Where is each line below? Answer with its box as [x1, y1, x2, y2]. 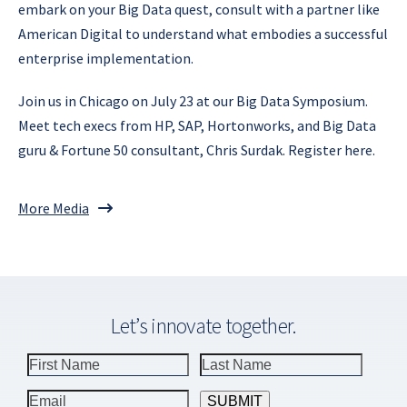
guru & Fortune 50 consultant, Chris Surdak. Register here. [18, 140, 375, 159]
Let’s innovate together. [110, 311, 297, 340]
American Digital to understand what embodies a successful [18, 24, 388, 43]
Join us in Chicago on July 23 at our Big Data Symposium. [18, 91, 368, 110]
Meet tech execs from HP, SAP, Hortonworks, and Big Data [18, 115, 376, 134]
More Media [18, 198, 89, 217]
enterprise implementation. [18, 48, 194, 67]
